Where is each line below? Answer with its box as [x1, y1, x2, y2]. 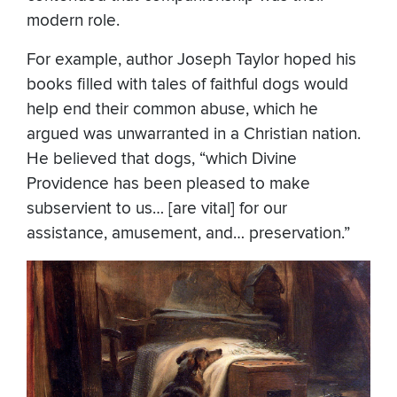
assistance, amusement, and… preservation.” [27, 222, 359, 244]
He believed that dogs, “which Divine [27, 148, 297, 169]
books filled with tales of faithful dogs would [27, 74, 348, 95]
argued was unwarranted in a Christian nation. [27, 123, 361, 144]
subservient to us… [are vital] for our [27, 198, 287, 219]
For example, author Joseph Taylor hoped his [27, 49, 356, 70]
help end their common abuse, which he [27, 98, 318, 120]
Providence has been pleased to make [27, 173, 310, 194]
